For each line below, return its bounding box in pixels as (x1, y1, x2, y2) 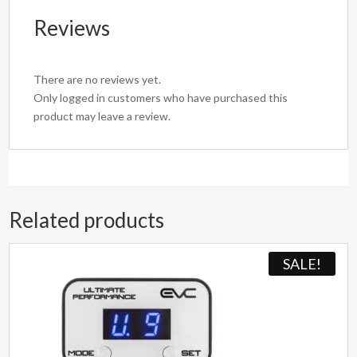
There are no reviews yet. (33, 73, 162, 87)
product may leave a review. (33, 109, 171, 124)
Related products (9, 207, 165, 233)
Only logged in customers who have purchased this (33, 91, 288, 105)
